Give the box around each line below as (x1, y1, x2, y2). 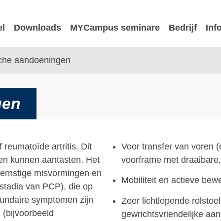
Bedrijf (169, 23, 197, 33)
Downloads (14, 23, 62, 33)
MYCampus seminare (70, 23, 160, 33)
